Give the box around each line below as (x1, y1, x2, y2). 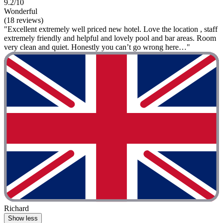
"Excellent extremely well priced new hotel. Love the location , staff (4, 24, 218, 33)
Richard (4, 204, 29, 213)
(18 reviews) (4, 15, 43, 24)
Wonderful (4, 6, 37, 15)
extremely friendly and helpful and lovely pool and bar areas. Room (4, 33, 216, 42)
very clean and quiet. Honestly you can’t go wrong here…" (4, 42, 190, 51)
